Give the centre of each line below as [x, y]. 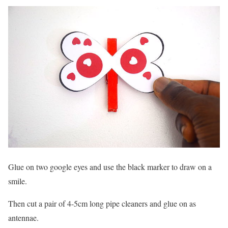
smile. [18, 181]
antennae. [23, 218]
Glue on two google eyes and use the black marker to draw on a [110, 167]
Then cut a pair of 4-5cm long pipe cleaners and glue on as [102, 204]
